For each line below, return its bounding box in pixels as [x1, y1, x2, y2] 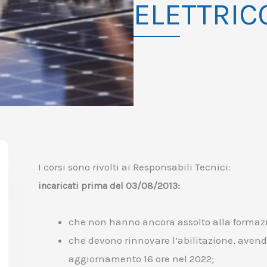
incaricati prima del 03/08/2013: [38, 179, 180, 191]
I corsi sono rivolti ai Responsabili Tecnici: [38, 160, 231, 173]
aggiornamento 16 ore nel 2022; [68, 252, 214, 265]
